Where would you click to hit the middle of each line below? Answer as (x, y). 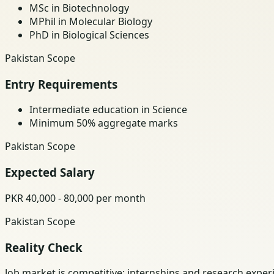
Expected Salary (50, 172)
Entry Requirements (61, 84)
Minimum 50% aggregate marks (104, 123)
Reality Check (44, 247)
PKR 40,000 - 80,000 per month (75, 198)
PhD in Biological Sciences (89, 35)
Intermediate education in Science (108, 110)
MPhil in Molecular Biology (91, 21)
